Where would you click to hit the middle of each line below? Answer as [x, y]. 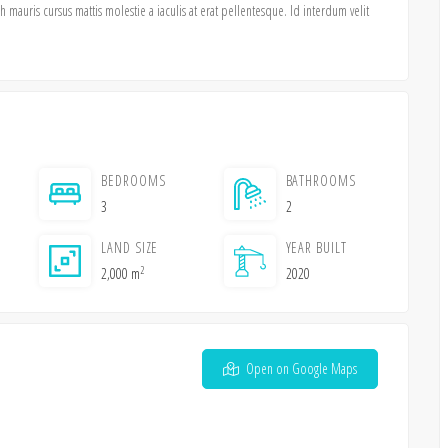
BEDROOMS [133, 180]
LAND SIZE [130, 247]
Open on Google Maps [301, 368]
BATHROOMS [320, 180]
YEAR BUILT [316, 247]
